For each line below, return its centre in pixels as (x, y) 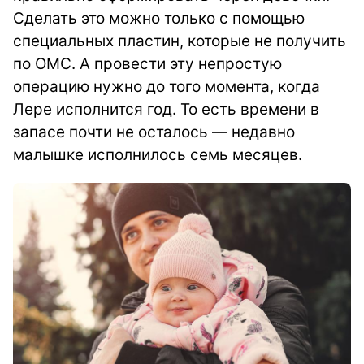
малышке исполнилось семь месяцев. (158, 155)
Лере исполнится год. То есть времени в (166, 110)
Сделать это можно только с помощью (159, 19)
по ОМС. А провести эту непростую (147, 64)
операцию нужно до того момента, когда (167, 87)
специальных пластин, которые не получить (180, 41)
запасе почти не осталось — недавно (154, 132)
